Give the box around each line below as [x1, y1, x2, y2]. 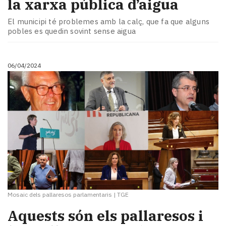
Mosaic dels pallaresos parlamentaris [8, 191, 112, 199]
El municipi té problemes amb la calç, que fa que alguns [8, 16, 210, 26]
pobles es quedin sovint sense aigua [8, 26, 136, 36]
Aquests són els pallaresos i [8, 206, 203, 225]
